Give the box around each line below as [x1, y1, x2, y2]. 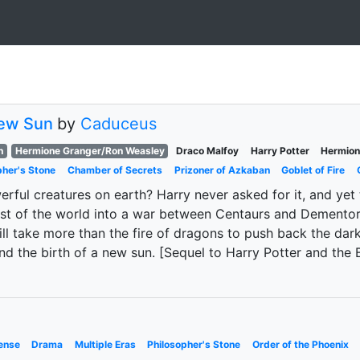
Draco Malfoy [176, 145, 239, 157]
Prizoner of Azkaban [174, 164, 270, 176]
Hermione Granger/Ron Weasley [14, 145, 165, 157]
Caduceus [80, 114, 157, 133]
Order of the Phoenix [252, 338, 349, 350]
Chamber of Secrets [67, 164, 162, 176]
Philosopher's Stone [147, 338, 241, 350]
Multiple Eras [74, 338, 136, 350]
